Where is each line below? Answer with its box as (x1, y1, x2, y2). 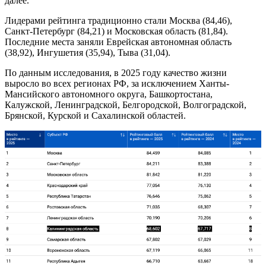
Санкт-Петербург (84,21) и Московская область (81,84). (5, 26, 228, 36)
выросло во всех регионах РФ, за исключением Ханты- (5, 78, 229, 88)
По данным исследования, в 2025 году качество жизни (5, 67, 227, 78)
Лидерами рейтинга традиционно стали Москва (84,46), (5, 15, 232, 26)
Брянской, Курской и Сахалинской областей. (5, 110, 186, 121)
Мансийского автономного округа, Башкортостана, (5, 88, 213, 99)
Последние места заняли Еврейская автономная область (5, 36, 232, 47)
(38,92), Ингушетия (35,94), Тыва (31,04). (5, 47, 170, 58)
